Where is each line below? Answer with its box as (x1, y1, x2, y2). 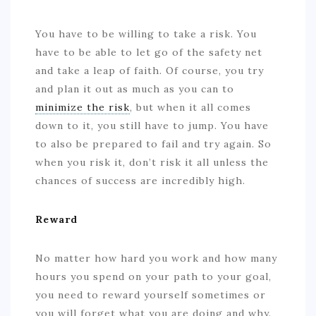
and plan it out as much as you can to (35, 83, 234, 95)
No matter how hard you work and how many (35, 252, 277, 265)
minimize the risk (35, 101, 130, 114)
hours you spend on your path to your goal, (35, 270, 272, 283)
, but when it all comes (130, 101, 251, 114)
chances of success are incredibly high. (35, 174, 245, 187)
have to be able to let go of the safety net (35, 46, 262, 59)
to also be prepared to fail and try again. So (35, 138, 272, 150)
